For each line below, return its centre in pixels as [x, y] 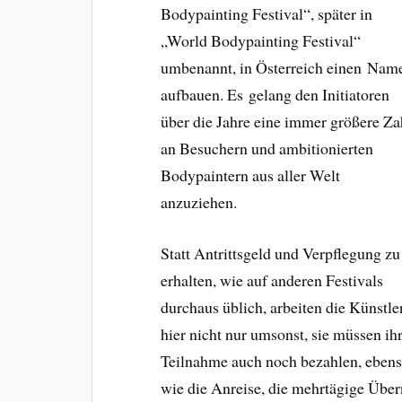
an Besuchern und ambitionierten [267, 149]
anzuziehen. [199, 202]
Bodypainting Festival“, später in [267, 14]
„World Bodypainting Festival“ [261, 41]
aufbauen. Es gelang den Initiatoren [275, 95]
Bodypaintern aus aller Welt [251, 175]
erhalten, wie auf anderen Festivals [272, 280]
